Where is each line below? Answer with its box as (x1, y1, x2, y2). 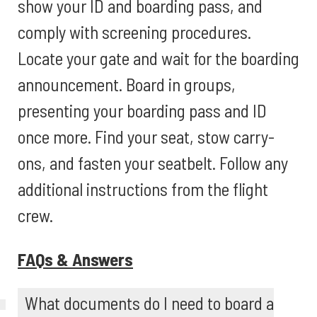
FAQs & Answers (18, 248, 133, 270)
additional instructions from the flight (18, 178, 268, 200)
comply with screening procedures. (18, 21, 251, 42)
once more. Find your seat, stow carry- (18, 126, 275, 147)
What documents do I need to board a (25, 292, 274, 313)
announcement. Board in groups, (18, 74, 236, 95)
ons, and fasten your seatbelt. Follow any (18, 152, 288, 173)
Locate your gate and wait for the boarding (18, 47, 299, 69)
